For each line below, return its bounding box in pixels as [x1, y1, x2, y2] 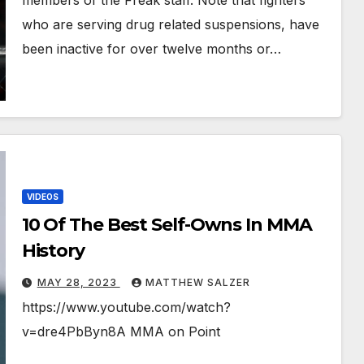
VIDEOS [26, 192, 58, 202]
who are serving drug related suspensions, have [21, 16, 319, 33]
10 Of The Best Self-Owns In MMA [21, 214, 312, 236]
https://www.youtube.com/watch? [21, 299, 231, 316]
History [21, 240, 84, 262]
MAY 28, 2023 [37, 276, 120, 289]
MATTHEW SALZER [145, 276, 250, 289]
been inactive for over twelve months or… [21, 41, 281, 58]
